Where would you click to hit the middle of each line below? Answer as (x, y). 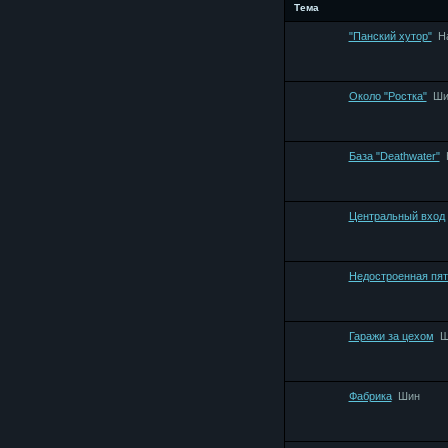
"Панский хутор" (390, 35)
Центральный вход (396, 215)
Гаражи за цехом (391, 335)
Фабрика (370, 395)
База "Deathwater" (394, 155)
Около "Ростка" (387, 95)
